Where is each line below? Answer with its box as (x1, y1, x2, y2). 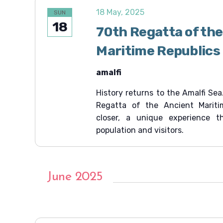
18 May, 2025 (96, 7, 145, 17)
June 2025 (47, 170, 103, 184)
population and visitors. (96, 125, 184, 135)
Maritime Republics (96, 43, 221, 59)
